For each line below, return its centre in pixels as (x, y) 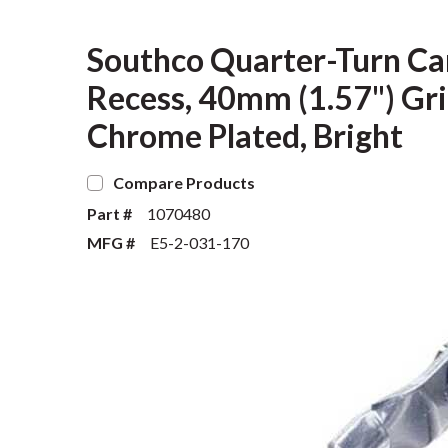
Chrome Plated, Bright (245, 135)
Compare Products (184, 182)
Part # (109, 213)
